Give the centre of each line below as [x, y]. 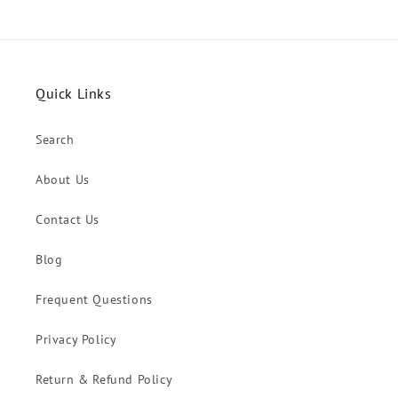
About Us [63, 180]
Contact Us [68, 220]
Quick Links [74, 94]
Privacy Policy [76, 340]
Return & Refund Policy [104, 380]
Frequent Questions [94, 300]
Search [55, 140]
